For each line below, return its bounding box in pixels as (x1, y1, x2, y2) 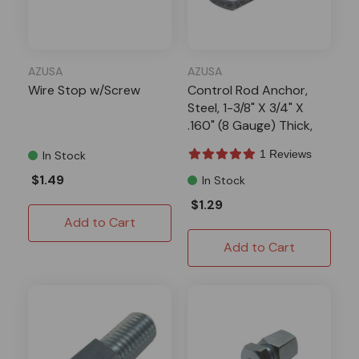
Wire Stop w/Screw (28, 81, 140, 99)
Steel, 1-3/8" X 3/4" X (188, 99, 304, 116)
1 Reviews (260, 147, 312, 160)
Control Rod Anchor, (188, 81, 308, 99)
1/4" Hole (188, 134, 237, 151)
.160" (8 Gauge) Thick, (188, 116, 313, 134)
